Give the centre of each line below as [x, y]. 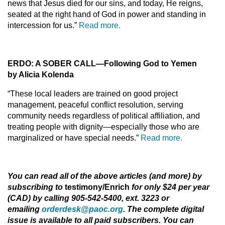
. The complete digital [163, 209]
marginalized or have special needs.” [74, 138]
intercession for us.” [43, 25]
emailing [25, 209]
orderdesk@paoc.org [82, 209]
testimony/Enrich [98, 187]
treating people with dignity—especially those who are [103, 127]
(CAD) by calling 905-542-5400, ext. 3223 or [88, 198]
